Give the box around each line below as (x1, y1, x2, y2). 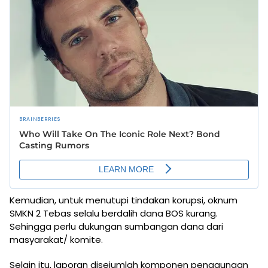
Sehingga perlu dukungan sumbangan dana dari (10, 220, 223, 233)
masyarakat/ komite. (10, 233, 103, 246)
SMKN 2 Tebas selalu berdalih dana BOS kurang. (10, 206, 218, 220)
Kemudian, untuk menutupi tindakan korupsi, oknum (10, 193, 237, 206)
